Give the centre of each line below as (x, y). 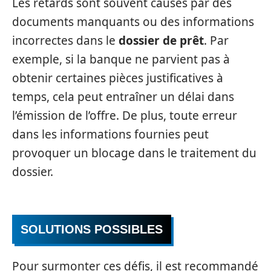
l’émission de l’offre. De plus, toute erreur (125, 116)
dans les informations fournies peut (110, 134)
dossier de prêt (161, 41)
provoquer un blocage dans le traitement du (134, 153)
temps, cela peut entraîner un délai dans (123, 97)
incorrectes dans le (65, 41)
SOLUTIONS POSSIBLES (92, 229)
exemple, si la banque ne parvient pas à (121, 59)
